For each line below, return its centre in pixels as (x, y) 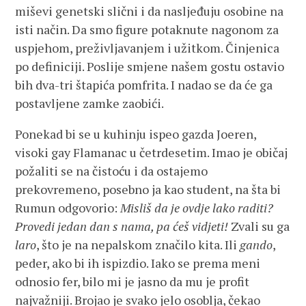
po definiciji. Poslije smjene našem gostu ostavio (150, 66)
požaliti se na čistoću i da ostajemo (112, 171)
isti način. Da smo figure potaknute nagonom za (147, 29)
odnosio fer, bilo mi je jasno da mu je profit (133, 281)
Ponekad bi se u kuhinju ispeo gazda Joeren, (136, 134)
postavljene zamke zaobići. (90, 103)
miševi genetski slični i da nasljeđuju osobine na (150, 11)
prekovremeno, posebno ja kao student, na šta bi (148, 189)
